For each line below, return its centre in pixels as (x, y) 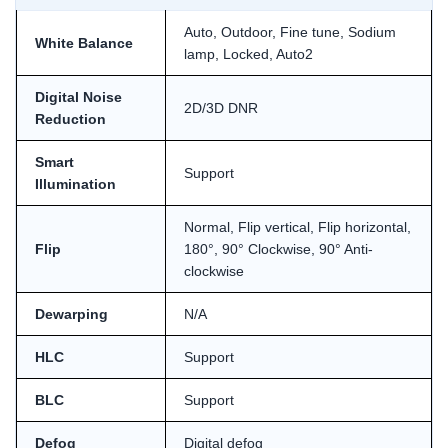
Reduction (70, 118)
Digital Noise (78, 96)
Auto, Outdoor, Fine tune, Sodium (290, 31)
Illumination (75, 183)
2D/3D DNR (221, 107)
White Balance (84, 42)
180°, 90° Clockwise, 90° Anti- (278, 248)
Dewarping (71, 313)
